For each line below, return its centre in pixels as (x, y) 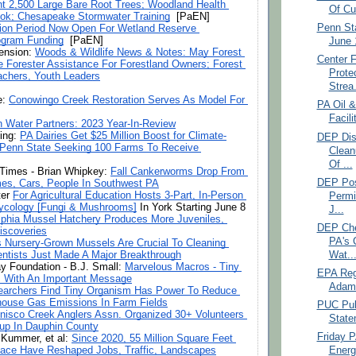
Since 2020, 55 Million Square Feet (152, 338)
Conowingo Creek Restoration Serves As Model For (127, 100)
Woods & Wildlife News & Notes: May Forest (138, 52)
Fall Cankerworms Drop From (178, 171)
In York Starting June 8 (191, 207)
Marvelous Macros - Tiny (182, 267)
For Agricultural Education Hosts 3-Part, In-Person (128, 195)
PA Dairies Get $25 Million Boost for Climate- (123, 135)
